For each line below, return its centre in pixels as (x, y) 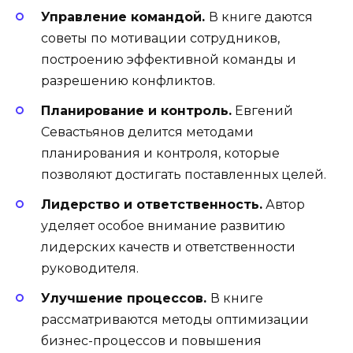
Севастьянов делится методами (147, 132)
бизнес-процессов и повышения (151, 341)
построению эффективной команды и (169, 59)
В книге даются (261, 17)
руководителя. (90, 268)
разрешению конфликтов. (128, 80)
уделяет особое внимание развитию (163, 225)
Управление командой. (125, 17)
